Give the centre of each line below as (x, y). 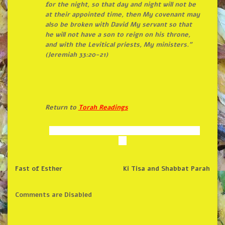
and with (60, 45)
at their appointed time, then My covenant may (122, 15)
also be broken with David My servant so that (118, 25)
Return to (62, 108)
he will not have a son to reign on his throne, (118, 35)
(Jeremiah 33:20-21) (76, 55)
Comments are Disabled (53, 195)
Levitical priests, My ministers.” (139, 45)
